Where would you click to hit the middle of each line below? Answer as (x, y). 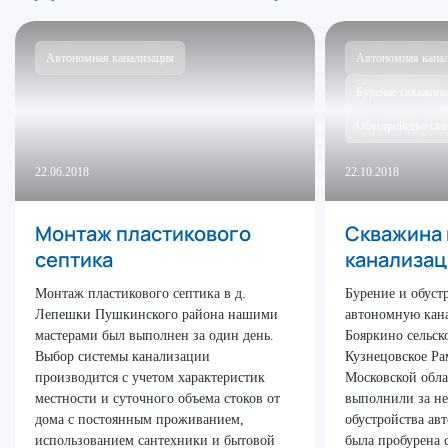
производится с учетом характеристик (150, 377)
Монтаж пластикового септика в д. (140, 293)
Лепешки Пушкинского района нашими (156, 314)
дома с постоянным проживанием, (139, 419)
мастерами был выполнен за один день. (154, 335)
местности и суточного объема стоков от (157, 398)
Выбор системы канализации (122, 356)
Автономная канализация (110, 58)
